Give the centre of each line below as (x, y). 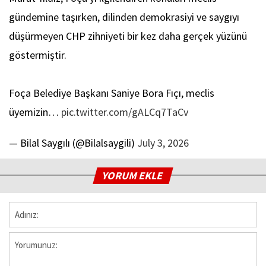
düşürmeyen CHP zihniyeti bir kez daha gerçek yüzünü (128, 36)
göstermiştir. (38, 55)
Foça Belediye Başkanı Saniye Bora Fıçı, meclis (112, 93)
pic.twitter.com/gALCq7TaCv (125, 112)
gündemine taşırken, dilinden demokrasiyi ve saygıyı (124, 17)
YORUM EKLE (133, 176)
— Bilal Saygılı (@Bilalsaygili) (73, 143)
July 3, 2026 (163, 143)
